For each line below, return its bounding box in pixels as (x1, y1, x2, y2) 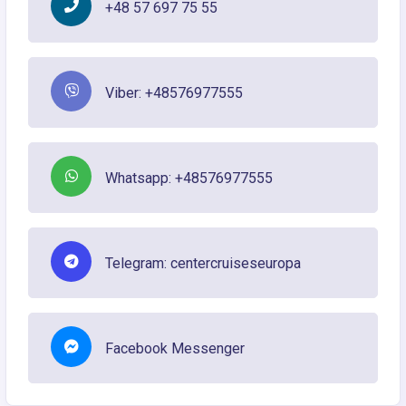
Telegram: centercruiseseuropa (105, 254, 301, 272)
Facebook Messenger (105, 339, 245, 357)
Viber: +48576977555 (105, 83, 243, 101)
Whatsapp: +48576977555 (105, 169, 273, 187)
